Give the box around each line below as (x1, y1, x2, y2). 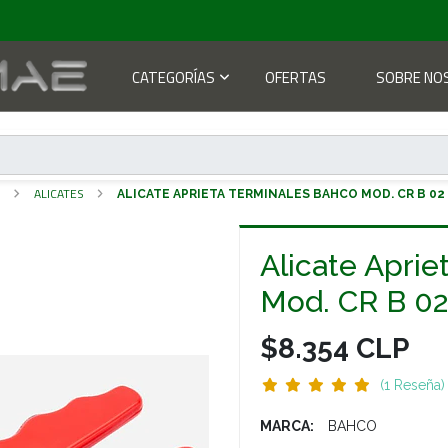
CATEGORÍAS (132, 65, 216, 89)
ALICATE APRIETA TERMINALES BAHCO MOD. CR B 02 (116, 186, 445, 201)
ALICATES (33, 183, 84, 203)
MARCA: (260, 418, 314, 434)
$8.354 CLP (260, 332, 409, 365)
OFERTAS (265, 65, 327, 89)
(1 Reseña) (379, 377, 445, 393)
